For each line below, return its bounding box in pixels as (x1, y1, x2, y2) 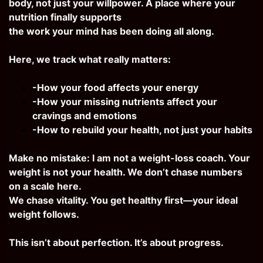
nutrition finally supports (9, 11, 122, 23)
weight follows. (9, 208, 79, 220)
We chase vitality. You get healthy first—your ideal (9, 194, 238, 206)
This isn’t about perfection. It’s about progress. (9, 237, 224, 248)
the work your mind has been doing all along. (9, 25, 214, 37)
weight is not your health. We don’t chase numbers (9, 166, 242, 178)
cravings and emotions (32, 110, 137, 122)
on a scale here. (9, 180, 82, 192)
